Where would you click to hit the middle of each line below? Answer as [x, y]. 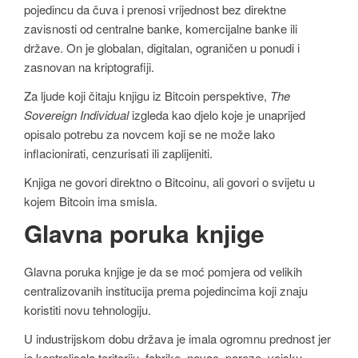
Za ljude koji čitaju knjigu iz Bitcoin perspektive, [147, 95]
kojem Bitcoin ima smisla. [91, 201]
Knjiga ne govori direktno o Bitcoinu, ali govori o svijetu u [169, 181]
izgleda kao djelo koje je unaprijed [217, 115]
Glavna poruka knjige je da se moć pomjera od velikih [163, 272]
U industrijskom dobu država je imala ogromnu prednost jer [177, 338]
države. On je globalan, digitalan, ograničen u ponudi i [162, 48]
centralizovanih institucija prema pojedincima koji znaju [166, 291]
